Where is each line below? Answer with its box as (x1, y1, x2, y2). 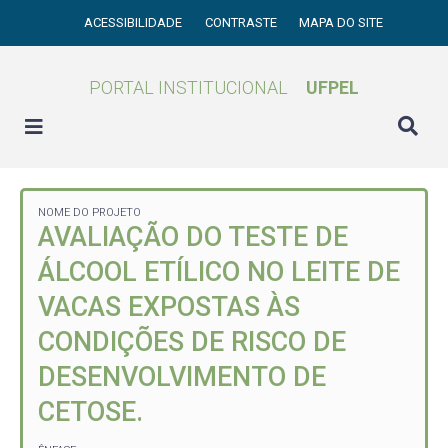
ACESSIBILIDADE (84, 15, 186, 30)
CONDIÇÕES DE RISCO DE (38, 326, 346, 358)
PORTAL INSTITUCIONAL (89, 77, 288, 98)
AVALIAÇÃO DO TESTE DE (38, 221, 348, 253)
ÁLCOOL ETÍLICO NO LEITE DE (38, 256, 400, 288)
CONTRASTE (204, 15, 280, 30)
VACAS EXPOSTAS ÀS (38, 291, 300, 323)
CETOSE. (38, 396, 143, 428)
